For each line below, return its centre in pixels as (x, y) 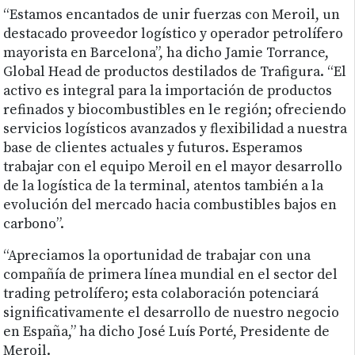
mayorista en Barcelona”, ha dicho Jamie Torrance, (166, 53)
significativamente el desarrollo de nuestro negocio (172, 313)
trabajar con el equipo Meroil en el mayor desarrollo (173, 168)
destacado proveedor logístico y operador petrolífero (174, 34)
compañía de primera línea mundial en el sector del (171, 275)
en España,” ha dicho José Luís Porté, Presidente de (167, 332)
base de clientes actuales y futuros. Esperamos (153, 149)
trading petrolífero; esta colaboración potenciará (161, 294)
